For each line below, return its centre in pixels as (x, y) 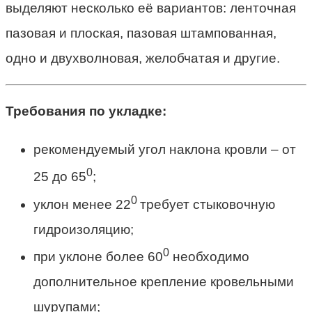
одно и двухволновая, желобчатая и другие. (143, 58)
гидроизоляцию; (84, 229)
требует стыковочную (208, 204)
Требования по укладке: (86, 111)
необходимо (209, 257)
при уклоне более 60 (98, 257)
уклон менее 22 (82, 204)
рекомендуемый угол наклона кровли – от (165, 150)
